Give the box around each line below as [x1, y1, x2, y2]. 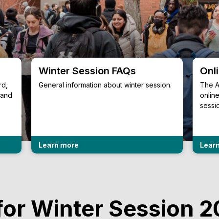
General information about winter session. [39, 81, 172, 89]
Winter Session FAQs [39, 65, 136, 77]
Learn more [39, 140, 79, 149]
